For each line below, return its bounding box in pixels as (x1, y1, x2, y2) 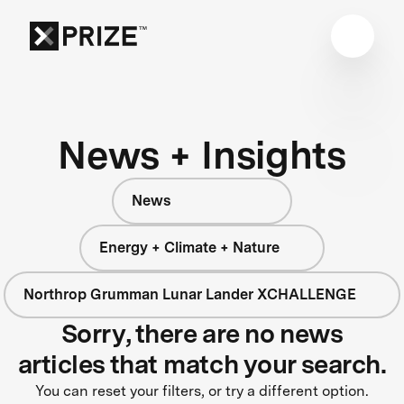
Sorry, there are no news (60, 317, 344, 349)
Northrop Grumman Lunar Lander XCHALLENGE (23, 285, 356, 303)
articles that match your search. (17, 348, 387, 380)
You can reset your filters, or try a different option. (35, 381, 369, 399)
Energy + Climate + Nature (99, 238, 280, 256)
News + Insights (58, 131, 346, 178)
